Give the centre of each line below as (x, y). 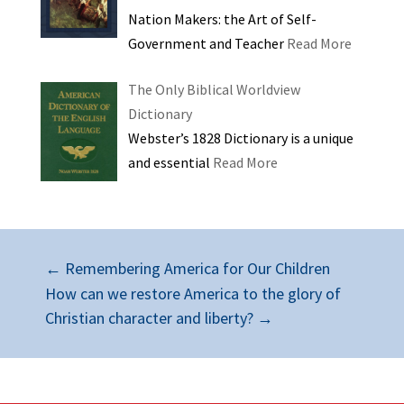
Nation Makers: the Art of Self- (222, 19)
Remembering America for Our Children (197, 269)
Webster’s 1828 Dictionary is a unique (240, 138)
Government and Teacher (207, 44)
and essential (170, 163)
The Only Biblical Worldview (214, 90)
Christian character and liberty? (149, 318)
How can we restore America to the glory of (193, 294)
